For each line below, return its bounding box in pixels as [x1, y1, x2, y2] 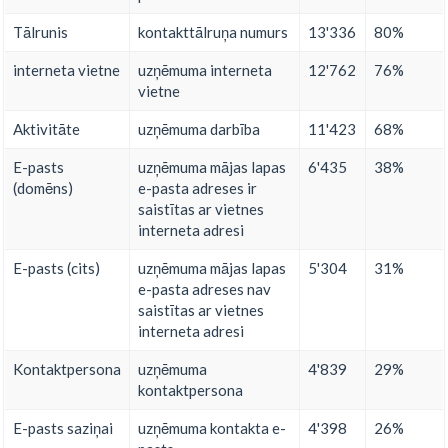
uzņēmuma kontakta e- [138, 419, 286, 438]
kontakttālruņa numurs [138, 23, 288, 42]
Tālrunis [13, 23, 68, 42]
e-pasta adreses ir [138, 179, 257, 198]
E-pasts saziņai [13, 419, 113, 438]
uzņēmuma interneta [138, 61, 272, 80]
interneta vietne [13, 61, 120, 80]
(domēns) [13, 179, 73, 198]
